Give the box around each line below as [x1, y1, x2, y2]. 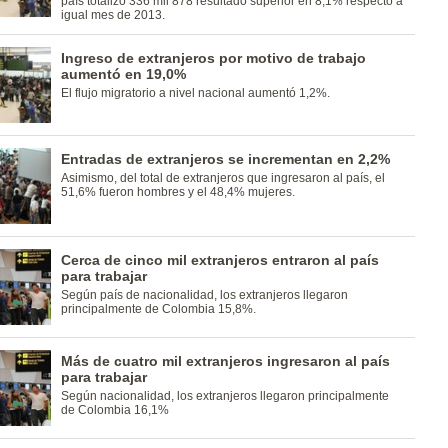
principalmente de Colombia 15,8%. [60, 302, 256, 316]
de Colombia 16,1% [60, 403, 169, 417]
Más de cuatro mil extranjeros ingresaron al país [60, 353, 390, 369]
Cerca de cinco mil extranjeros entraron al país [60, 252, 379, 268]
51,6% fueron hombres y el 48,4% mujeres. [60, 185, 295, 199]
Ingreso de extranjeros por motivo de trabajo [60, 50, 366, 66]
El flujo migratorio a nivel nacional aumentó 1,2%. [60, 86, 330, 100]
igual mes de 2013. [60, 8, 165, 22]
